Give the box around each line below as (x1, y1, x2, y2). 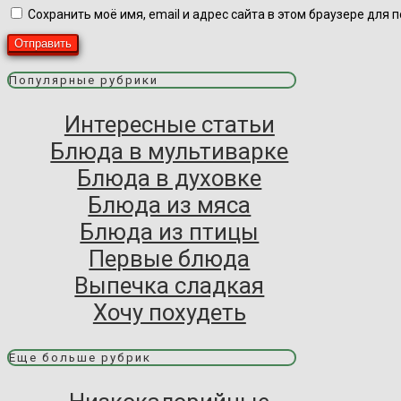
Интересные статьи (64, 111, 275, 139)
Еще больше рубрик (9, 350, 151, 364)
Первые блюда (89, 245, 251, 273)
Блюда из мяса (88, 192, 252, 219)
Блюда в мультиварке (50, 138, 289, 166)
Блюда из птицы (80, 218, 260, 246)
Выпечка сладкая (74, 272, 265, 300)
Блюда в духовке (77, 165, 262, 192)
